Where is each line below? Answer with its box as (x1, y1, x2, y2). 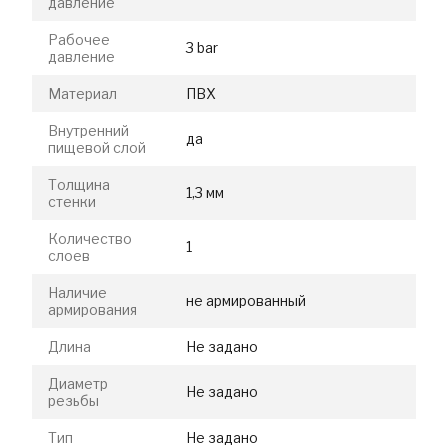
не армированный (186, 291, 306, 309)
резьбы (48, 391, 99, 409)
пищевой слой (48, 138, 146, 156)
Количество (48, 229, 132, 247)
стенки (48, 192, 96, 210)
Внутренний (48, 121, 129, 139)
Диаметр (48, 374, 108, 392)
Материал (48, 84, 117, 102)
